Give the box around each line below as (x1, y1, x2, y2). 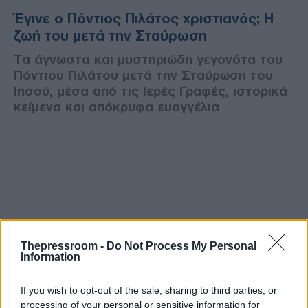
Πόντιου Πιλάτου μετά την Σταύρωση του (14, 67, 273, 82)
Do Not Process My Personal (107, 239, 256, 252)
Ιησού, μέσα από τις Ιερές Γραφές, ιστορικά (14, 83, 287, 98)
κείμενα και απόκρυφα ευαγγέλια (14, 99, 219, 114)
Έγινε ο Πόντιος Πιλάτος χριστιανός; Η (14, 10, 274, 26)
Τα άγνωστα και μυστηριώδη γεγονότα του (14, 52, 283, 67)
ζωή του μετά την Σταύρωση (14, 27, 207, 43)
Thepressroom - (21, 239, 107, 252)
